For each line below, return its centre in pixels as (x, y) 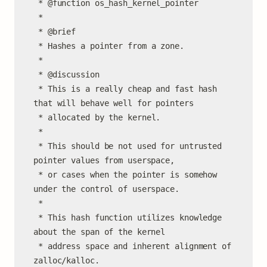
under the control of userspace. (106, 189)
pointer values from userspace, (104, 160)
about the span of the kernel (100, 232)
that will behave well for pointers (114, 103)
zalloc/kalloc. (66, 260)
